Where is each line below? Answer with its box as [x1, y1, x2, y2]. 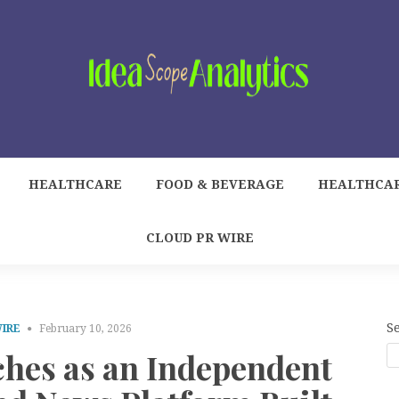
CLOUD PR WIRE [145, 231, 254, 245]
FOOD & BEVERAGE [156, 177, 284, 191]
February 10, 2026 [39, 322, 133, 335]
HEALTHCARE [28, 177, 122, 191]
